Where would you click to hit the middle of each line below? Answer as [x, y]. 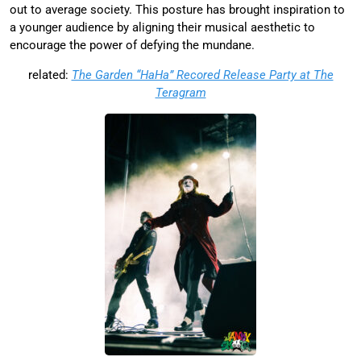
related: [50, 75]
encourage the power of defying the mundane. [132, 46]
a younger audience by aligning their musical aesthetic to [162, 28]
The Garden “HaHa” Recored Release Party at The [202, 75]
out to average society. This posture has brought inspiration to [177, 10]
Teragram [180, 93]
